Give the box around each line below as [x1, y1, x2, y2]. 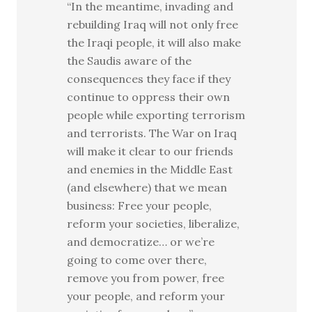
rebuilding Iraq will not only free [67, 17, 239, 31]
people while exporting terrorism [67, 108, 246, 122]
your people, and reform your [67, 289, 226, 303]
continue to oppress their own [67, 90, 231, 104]
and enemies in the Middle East [67, 162, 233, 176]
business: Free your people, [67, 198, 212, 212]
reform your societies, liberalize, [67, 217, 240, 231]
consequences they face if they [67, 72, 231, 86]
